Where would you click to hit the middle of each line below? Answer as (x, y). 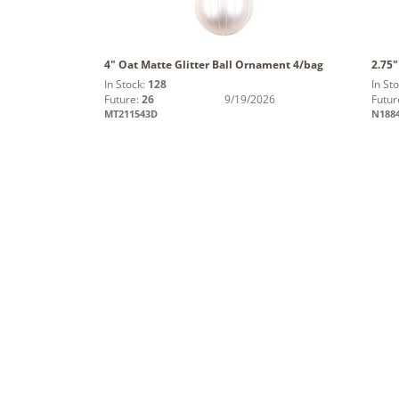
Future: (123, 99)
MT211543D (131, 113)
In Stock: (126, 84)
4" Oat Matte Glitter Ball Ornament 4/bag (214, 64)
